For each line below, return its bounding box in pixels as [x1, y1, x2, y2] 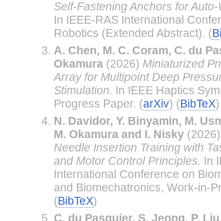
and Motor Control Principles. [53, 154, 201, 167]
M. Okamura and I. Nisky [53, 127, 184, 141]
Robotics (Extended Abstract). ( [53, 26, 212, 39]
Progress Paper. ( [53, 97, 143, 110]
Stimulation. [53, 83, 112, 97]
